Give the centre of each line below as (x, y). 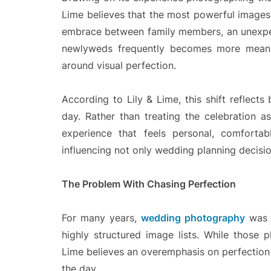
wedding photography (193, 218)
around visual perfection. (119, 65)
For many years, (102, 218)
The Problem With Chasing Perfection (149, 184)
